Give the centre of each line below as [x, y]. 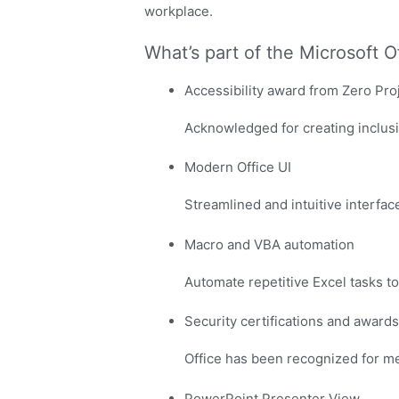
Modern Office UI [238, 167]
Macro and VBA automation [269, 244]
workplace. [179, 12]
